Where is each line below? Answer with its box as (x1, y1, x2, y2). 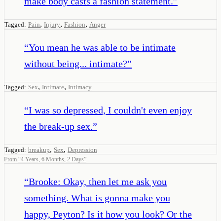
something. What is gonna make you (24, 192, 170, 203)
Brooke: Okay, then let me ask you (29, 176, 167, 187)
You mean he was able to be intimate (29, 41, 176, 53)
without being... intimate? (24, 58, 127, 69)
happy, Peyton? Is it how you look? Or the (24, 208, 192, 220)
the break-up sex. (24, 120, 93, 132)
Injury (44, 20, 60, 28)
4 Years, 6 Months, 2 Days (21, 155, 84, 163)
